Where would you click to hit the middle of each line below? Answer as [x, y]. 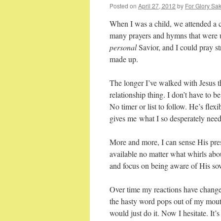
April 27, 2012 [157, 6]
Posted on [123, 6]
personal [124, 47]
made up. [124, 59]
